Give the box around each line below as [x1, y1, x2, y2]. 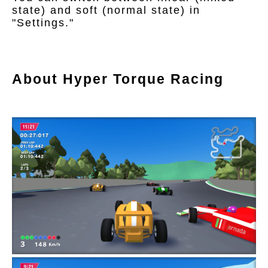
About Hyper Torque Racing [12, 71, 224, 87]
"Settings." [12, 17, 74, 29]
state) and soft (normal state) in [12, 4, 200, 17]
